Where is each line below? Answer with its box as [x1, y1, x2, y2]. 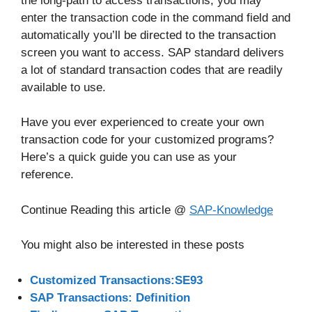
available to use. [21, 80, 106, 94]
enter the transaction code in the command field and [21, 10, 290, 24]
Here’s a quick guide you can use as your [21, 150, 237, 164]
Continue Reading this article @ [21, 203, 189, 217]
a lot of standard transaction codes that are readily [21, 63, 283, 77]
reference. [21, 168, 74, 182]
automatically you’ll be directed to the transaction [21, 28, 276, 42]
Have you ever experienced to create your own [21, 116, 264, 130]
